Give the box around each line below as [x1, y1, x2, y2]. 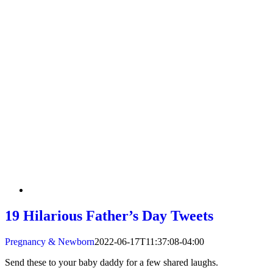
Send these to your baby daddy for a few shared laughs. [5, 257, 218, 268]
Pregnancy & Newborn [5, 236, 94, 247]
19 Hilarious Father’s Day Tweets [5, 208, 213, 224]
